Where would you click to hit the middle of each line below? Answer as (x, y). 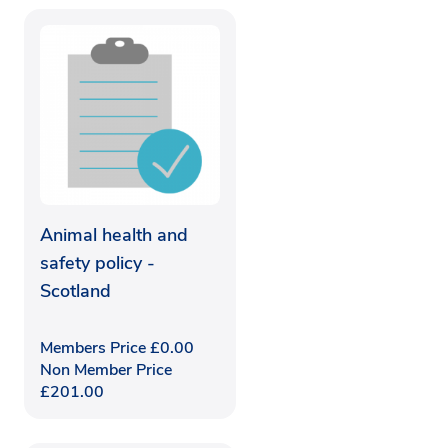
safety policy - (97, 262)
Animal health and (114, 234)
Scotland (75, 290)
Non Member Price (106, 369)
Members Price (95, 347)
